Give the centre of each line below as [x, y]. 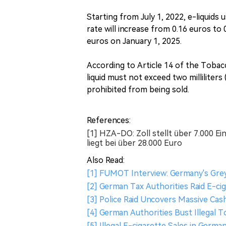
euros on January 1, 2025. [134, 41]
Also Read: [106, 160]
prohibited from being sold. [138, 89]
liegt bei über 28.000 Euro [134, 143]
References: [109, 120]
